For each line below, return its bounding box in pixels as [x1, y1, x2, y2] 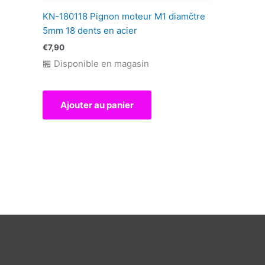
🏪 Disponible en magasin [43, 57, 149, 69]
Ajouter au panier [60, 99, 134, 111]
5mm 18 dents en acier [43, 25, 137, 37]
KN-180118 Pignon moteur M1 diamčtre [43, 11, 205, 22]
